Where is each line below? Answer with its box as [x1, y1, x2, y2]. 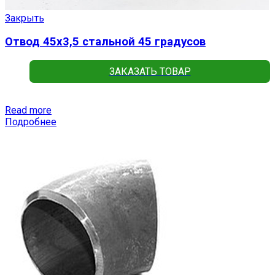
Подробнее [5, 116, 56, 128]
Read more [5, 104, 52, 117]
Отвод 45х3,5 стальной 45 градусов [5, 35, 206, 49]
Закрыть [5, 12, 44, 24]
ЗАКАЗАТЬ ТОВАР [109, 66, 191, 78]
